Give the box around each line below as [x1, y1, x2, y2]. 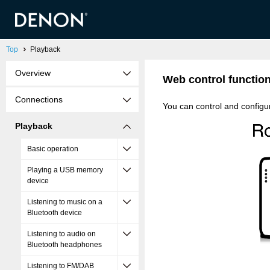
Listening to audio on [27, 230, 96, 238]
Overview [15, 68, 51, 78]
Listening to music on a [27, 198, 102, 206]
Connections [15, 95, 63, 104]
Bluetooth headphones [27, 240, 102, 249]
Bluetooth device [27, 209, 82, 217]
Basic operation [27, 145, 78, 153]
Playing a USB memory [27, 166, 103, 174]
